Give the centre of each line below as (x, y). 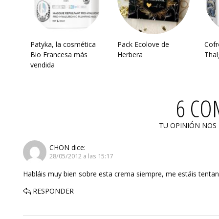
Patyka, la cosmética (63, 44)
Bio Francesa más (59, 54)
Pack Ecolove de (143, 44)
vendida (43, 65)
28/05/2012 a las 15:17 (81, 156)
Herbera (130, 54)
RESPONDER (53, 191)
